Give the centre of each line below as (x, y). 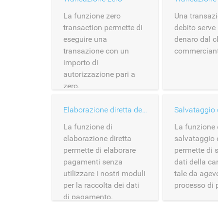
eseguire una (85, 39)
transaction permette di (103, 27)
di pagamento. (88, 197)
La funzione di (88, 127)
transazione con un (96, 51)
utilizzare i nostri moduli (104, 173)
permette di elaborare (100, 150)
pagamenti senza (93, 162)
